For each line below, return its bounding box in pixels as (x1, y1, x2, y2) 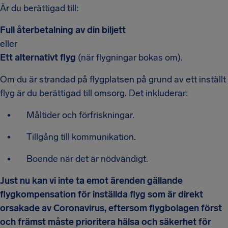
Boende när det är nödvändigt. (26, 153, 148, 164)
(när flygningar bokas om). (76, 52, 183, 63)
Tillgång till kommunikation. (26, 131, 136, 142)
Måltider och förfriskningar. (26, 109, 134, 121)
